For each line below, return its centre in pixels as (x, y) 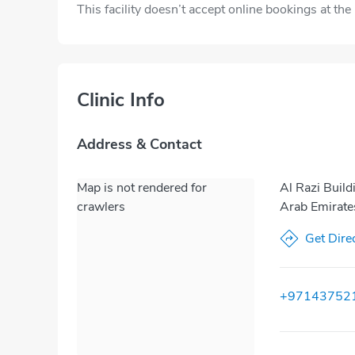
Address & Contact (139, 144)
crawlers (101, 207)
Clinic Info (121, 100)
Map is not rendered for (142, 188)
